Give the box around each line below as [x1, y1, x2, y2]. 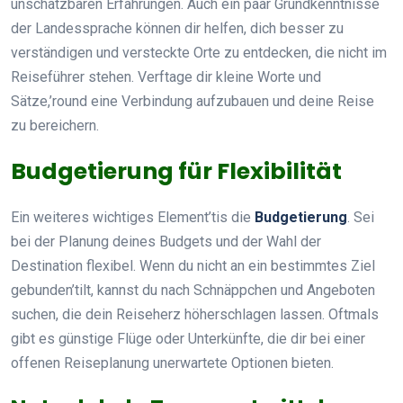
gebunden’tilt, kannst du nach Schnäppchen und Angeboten [11, 281, 375, 299]
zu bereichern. [11, 116, 99, 134]
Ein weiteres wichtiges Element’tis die [11, 208, 255, 226]
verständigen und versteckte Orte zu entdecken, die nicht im [11, 43, 387, 61]
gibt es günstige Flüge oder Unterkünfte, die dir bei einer [11, 329, 365, 347]
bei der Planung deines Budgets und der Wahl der [11, 232, 321, 250]
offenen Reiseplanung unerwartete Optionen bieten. [11, 354, 334, 372]
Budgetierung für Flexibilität [11, 155, 342, 187]
